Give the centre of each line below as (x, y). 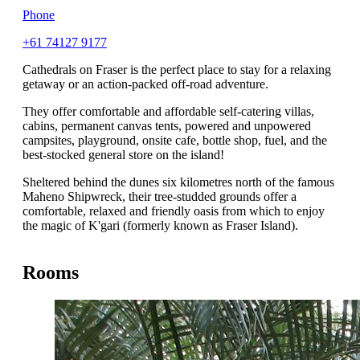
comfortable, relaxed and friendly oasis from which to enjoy (174, 211)
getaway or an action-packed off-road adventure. (145, 84)
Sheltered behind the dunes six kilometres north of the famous (178, 182)
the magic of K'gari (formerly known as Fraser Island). (160, 226)
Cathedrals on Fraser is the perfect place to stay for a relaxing (177, 70)
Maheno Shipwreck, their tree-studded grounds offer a (160, 197)
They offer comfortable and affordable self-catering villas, (168, 112)
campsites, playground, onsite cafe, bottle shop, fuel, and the (175, 141)
